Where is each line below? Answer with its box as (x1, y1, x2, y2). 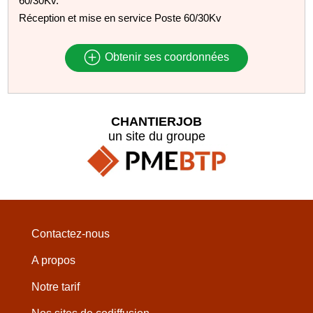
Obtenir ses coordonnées (101, 51, 229, 64)
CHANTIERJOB (111, 114, 202, 129)
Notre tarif (31, 281, 80, 293)
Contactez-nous (31, 228, 110, 240)
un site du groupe (108, 129, 205, 143)
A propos (31, 254, 75, 267)
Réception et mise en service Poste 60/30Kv (19, 11, 222, 24)
